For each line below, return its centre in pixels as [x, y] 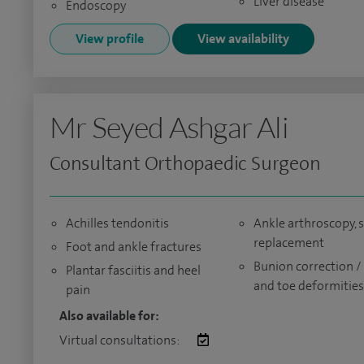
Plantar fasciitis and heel [133, 270]
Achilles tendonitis [117, 223]
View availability [243, 39]
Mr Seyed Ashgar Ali [169, 127]
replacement [288, 243]
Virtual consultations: [120, 340]
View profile [110, 39]
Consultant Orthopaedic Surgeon [185, 163]
